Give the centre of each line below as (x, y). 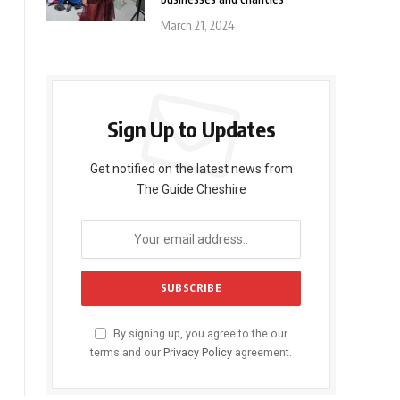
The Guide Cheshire (191, 190)
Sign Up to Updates (191, 129)
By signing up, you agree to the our (199, 334)
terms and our (127, 353)
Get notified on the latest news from (191, 169)
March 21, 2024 (198, 26)
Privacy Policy (198, 353)
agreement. (262, 353)
